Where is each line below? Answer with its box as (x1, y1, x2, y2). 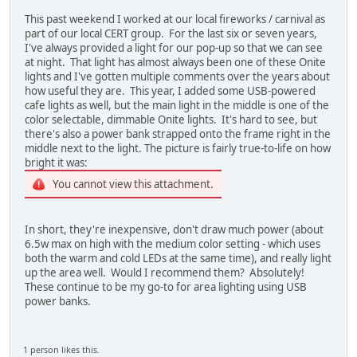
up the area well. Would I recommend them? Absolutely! (25, 265, 307, 280)
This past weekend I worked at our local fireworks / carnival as (25, 11, 325, 26)
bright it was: (25, 155, 88, 170)
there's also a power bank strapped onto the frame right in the (25, 126, 331, 141)
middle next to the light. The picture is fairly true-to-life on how (25, 140, 331, 155)
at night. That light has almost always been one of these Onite (25, 54, 326, 69)
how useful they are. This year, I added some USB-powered (25, 83, 316, 98)
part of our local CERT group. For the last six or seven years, (25, 25, 317, 41)
